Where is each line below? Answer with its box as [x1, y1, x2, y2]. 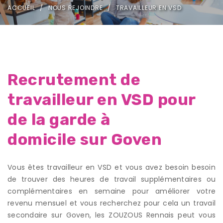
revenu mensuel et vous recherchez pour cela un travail [7, 198, 216, 208]
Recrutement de [7, 70, 140, 89]
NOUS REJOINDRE [48, 3, 103, 12]
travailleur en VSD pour [7, 90, 196, 109]
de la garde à [7, 110, 111, 129]
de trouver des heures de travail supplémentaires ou [7, 174, 216, 184]
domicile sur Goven [7, 129, 162, 149]
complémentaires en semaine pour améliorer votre [7, 186, 216, 196]
